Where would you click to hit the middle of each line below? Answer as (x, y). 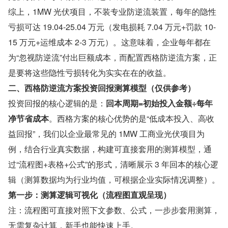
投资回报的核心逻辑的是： (57, 103)
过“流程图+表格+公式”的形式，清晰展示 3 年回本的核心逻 (113, 164)
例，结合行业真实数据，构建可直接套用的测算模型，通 (110, 149)
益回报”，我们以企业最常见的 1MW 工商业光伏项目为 (106, 134)
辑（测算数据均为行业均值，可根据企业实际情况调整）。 (114, 180)
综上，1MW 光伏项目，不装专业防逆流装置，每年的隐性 (112, 12)
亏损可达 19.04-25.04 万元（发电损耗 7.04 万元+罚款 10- (112, 27)
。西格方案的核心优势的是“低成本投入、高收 (132, 119)
